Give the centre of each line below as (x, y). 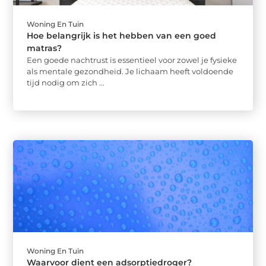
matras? (45, 48)
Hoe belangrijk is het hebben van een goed (122, 35)
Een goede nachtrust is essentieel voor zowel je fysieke (132, 60)
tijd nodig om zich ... (66, 82)
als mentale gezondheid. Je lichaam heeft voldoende (130, 71)
